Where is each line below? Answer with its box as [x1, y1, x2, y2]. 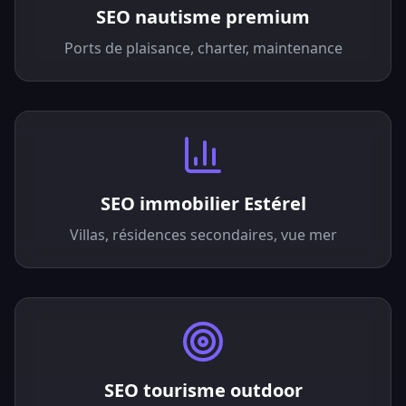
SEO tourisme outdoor [103, 378, 303, 402]
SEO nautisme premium [96, 5, 310, 29]
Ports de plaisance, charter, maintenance [63, 38, 343, 58]
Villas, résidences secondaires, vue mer [69, 225, 337, 245]
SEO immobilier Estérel [100, 191, 306, 216]
